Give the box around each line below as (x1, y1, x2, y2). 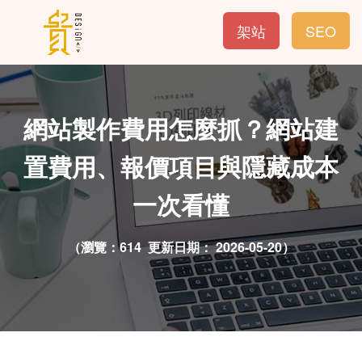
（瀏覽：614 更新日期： (67, 238, 216, 256)
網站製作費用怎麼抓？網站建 (23, 111, 339, 145)
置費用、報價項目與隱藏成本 (23, 149, 339, 183)
